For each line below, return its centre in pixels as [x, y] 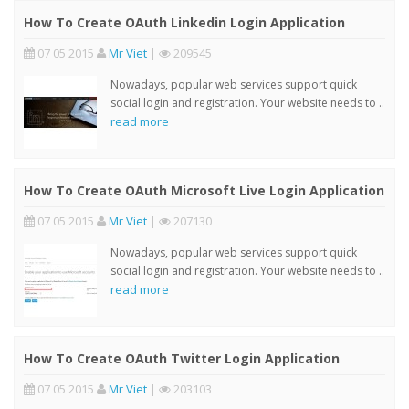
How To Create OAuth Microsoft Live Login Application [204, 190]
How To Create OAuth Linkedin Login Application [184, 22]
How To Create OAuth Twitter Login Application [182, 358]
